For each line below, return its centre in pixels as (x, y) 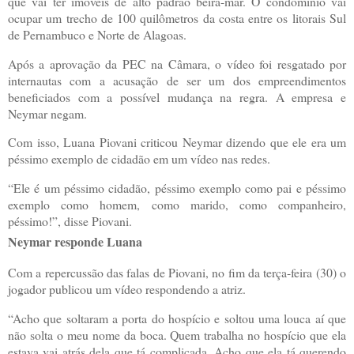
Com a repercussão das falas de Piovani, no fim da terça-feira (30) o (177, 273)
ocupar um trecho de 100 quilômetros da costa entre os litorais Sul (177, 17)
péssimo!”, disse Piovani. (70, 221)
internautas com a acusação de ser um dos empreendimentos (177, 80)
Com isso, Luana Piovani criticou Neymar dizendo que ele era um (177, 142)
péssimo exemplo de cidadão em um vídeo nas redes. (139, 159)
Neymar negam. (47, 113)
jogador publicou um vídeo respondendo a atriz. (127, 289)
